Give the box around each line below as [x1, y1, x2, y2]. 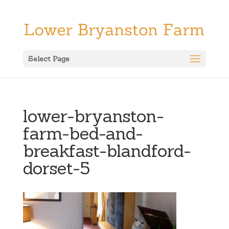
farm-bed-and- [22, 122, 143, 145]
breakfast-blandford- [22, 140, 191, 162]
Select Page [28, 54, 70, 64]
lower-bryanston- [22, 105, 164, 127]
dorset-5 [22, 157, 90, 179]
